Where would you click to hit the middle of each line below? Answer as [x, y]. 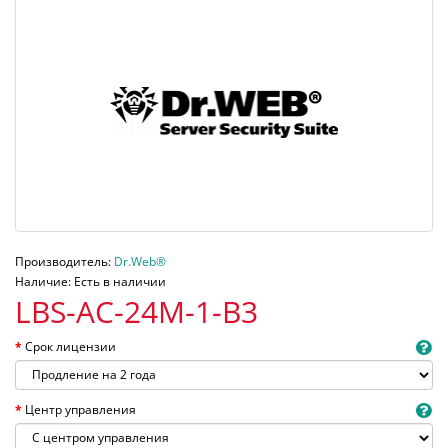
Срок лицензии [70, 346]
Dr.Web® [140, 261]
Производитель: [64, 261]
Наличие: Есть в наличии [90, 281]
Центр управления [80, 409]
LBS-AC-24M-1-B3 [136, 311]
